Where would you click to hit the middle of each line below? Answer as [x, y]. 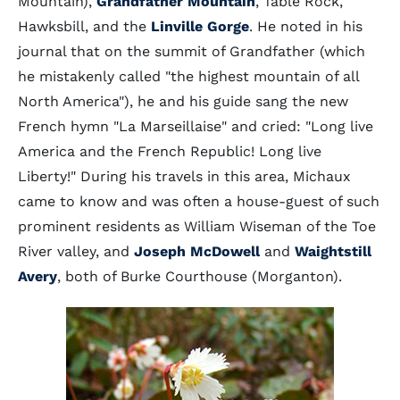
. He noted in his [306, 26]
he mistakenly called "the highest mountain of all [188, 76]
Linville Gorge [200, 26]
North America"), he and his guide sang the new [183, 101]
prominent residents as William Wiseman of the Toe [197, 226]
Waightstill [333, 251]
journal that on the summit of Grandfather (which [192, 51]
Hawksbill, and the [84, 26]
